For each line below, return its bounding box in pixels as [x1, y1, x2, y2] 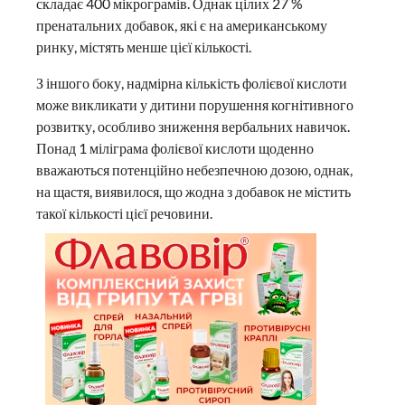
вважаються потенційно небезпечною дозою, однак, [36, 161, 353, 179]
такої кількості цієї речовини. [36, 204, 212, 222]
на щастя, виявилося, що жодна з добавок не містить [36, 183, 351, 201]
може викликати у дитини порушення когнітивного [36, 96, 353, 114]
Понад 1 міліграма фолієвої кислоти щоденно [36, 139, 314, 157]
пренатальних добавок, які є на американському [36, 16, 327, 34]
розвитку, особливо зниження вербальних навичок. [36, 118, 350, 136]
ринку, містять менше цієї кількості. [36, 38, 251, 56]
